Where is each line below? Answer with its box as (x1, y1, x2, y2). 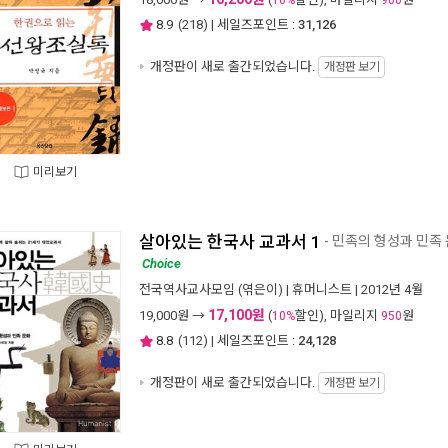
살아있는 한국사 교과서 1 (139, 232, 321, 252)
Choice (142, 256, 181, 271)
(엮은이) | (235, 282, 292, 297)
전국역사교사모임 (139, 282, 235, 297)
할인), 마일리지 (295, 308, 381, 323)
